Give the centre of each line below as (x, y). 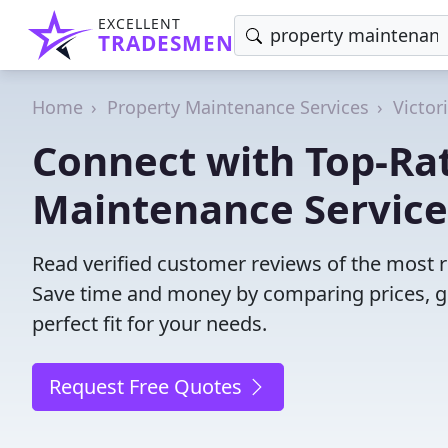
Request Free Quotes (148, 386)
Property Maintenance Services (238, 107)
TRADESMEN (166, 43)
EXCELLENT (139, 23)
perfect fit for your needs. (149, 323)
